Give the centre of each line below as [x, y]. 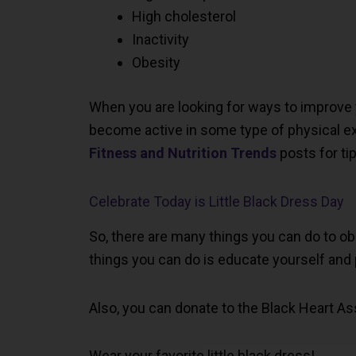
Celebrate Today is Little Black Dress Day [217, 201]
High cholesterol [184, 17]
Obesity [156, 63]
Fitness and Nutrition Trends [183, 153]
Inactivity [161, 40]
